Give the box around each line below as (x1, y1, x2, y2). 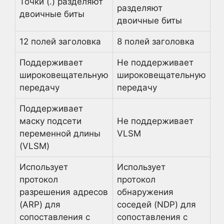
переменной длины (19, 128, 100, 138)
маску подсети (19, 116, 81, 126)
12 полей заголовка (19, 36, 101, 46)
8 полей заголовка (117, 36, 194, 46)
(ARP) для (19, 199, 60, 209)
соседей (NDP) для (117, 199, 196, 209)
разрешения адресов (19, 187, 108, 197)
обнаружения (117, 187, 173, 197)
